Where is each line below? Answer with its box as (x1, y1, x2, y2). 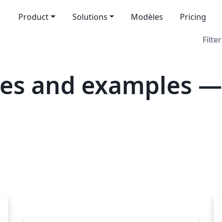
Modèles (131, 11, 164, 22)
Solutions (72, 11, 108, 22)
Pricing (180, 11, 207, 22)
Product (18, 11, 49, 22)
